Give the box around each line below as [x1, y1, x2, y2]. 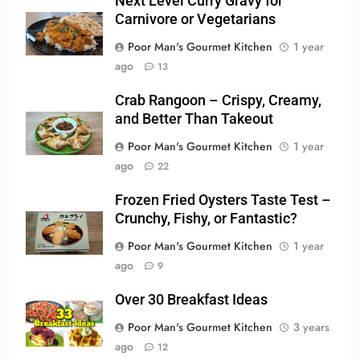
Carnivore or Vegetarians [115, 11, 276, 28]
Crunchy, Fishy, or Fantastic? [115, 211, 297, 227]
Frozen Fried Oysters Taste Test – [115, 192, 331, 209]
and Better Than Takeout [115, 111, 273, 128]
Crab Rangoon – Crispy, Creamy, [115, 92, 321, 109]
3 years [293, 319, 329, 336]
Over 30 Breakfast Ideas [115, 292, 268, 309]
